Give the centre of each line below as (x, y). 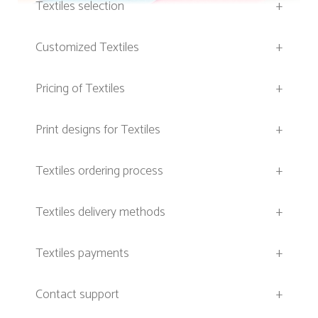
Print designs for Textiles (98, 130)
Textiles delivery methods (100, 212)
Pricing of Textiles (80, 88)
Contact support (77, 294)
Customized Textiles (87, 47)
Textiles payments (82, 253)
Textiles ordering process (99, 171)
